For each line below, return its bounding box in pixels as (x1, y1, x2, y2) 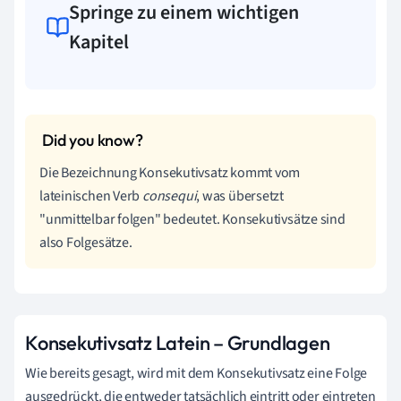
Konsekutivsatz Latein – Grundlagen (25, 329, 330, 355)
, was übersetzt (196, 185, 284, 206)
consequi (142, 185, 197, 206)
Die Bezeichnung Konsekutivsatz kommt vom (39, 162, 301, 183)
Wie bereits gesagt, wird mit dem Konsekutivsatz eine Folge (25, 363, 368, 383)
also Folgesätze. (39, 232, 132, 252)
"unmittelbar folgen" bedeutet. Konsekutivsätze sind (39, 209, 346, 229)
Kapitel (69, 27, 130, 56)
